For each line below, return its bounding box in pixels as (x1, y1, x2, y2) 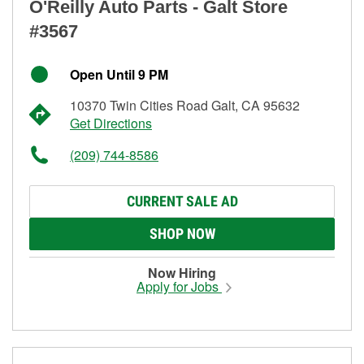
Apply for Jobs (136, 276, 222, 296)
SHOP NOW (149, 224, 215, 242)
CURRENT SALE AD (126, 192, 238, 210)
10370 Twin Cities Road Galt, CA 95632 (70, 95, 300, 115)
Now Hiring (148, 262, 216, 282)
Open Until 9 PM (70, 64, 168, 84)
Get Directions (70, 113, 152, 132)
